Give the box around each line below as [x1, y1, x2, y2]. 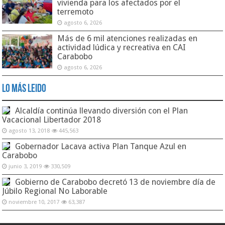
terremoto [57, 7, 94, 17]
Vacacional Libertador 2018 [2, 115, 101, 125]
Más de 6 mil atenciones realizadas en [57, 33, 198, 43]
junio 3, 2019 [9, 163, 42, 170]
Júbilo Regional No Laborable [2, 186, 108, 196]
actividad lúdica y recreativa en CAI [57, 42, 186, 52]
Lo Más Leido [2, 83, 47, 95]
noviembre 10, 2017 [9, 198, 60, 205]
